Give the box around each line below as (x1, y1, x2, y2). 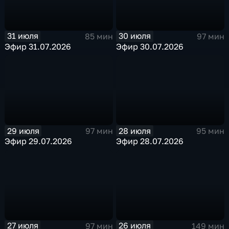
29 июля (7, 125, 39, 136)
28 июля (119, 125, 151, 136)
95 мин (196, 126, 224, 136)
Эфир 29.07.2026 (5, 136, 73, 147)
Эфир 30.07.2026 (116, 41, 184, 52)
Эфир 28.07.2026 (116, 136, 184, 147)
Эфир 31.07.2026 (5, 41, 72, 52)
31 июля (7, 31, 38, 41)
